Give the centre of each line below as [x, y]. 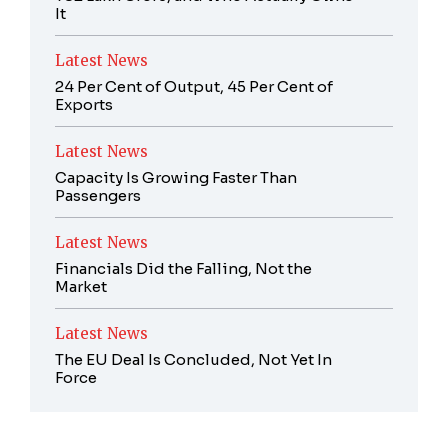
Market [81, 287]
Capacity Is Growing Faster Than [176, 178]
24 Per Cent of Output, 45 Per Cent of [194, 87]
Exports [84, 105]
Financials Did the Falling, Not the [183, 269]
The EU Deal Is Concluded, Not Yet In [193, 360]
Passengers [98, 196]
